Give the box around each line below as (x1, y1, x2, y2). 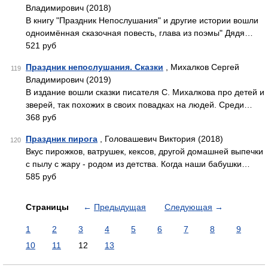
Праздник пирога (26, 134, 98, 144)
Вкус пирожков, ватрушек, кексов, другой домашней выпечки (26, 147, 263, 156)
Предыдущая (94, 202, 146, 212)
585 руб (26, 172, 56, 181)
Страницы (26, 202, 71, 212)
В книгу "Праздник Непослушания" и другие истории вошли (26, 16, 258, 25)
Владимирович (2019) (26, 75, 111, 84)
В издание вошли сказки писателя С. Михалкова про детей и (26, 87, 264, 97)
